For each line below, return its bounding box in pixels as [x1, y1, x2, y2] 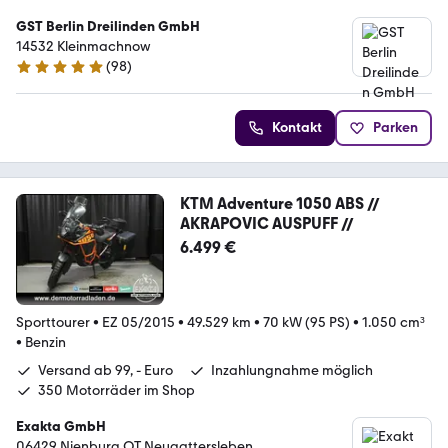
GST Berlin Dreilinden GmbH [16, 17, 200, 35]
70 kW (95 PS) [263, 313, 350, 331]
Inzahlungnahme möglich [211, 361, 373, 379]
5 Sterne [15, 66, 68, 84]
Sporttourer [16, 313, 90, 331]
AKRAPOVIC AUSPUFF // [179, 213, 354, 233]
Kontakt [272, 118, 322, 136]
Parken [373, 118, 418, 136]
